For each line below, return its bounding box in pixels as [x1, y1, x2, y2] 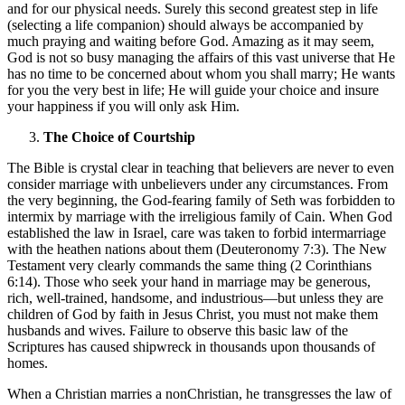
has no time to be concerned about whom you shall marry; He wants [7, 65, 395, 81]
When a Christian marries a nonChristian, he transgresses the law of [7, 385, 391, 401]
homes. [7, 354, 48, 371]
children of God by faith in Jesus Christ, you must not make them [7, 306, 378, 322]
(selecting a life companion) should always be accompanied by [7, 16, 363, 33]
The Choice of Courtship [43, 128, 195, 145]
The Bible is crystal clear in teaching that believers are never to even [7, 159, 394, 175]
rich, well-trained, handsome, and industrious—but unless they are [7, 289, 383, 306]
